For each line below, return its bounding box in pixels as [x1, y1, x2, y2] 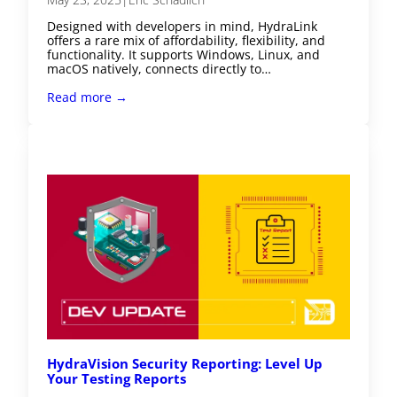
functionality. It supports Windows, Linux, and [47, 46, 321, 64]
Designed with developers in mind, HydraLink [47, 18, 318, 35]
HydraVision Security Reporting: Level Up [47, 354, 323, 373]
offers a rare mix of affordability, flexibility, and [47, 32, 326, 50]
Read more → [47, 89, 128, 106]
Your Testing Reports [47, 370, 187, 388]
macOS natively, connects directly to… [47, 60, 272, 78]
